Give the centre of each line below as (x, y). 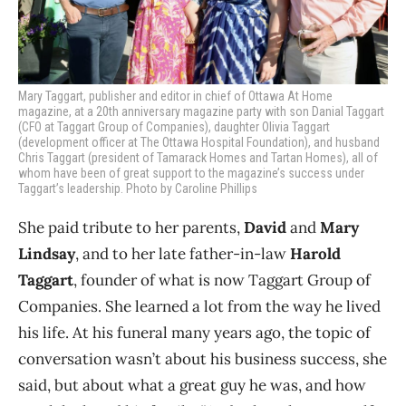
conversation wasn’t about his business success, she (203, 359)
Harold (315, 254)
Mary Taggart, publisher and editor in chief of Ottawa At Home (175, 97)
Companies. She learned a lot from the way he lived (199, 307)
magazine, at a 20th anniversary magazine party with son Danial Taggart (201, 112)
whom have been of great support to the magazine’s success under (191, 174)
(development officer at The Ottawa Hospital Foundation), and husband (199, 143)
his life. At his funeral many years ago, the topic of (194, 333)
